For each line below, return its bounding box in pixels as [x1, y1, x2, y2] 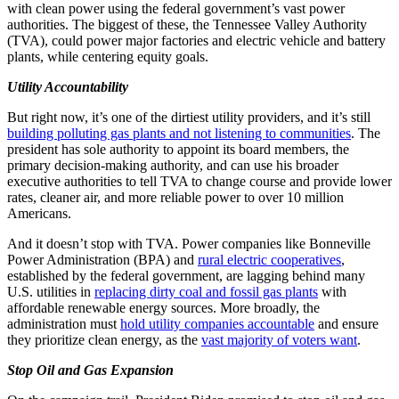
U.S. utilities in [7, 284, 94, 300]
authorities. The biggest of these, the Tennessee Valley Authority [7, 17, 367, 33]
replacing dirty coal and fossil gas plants [94, 284, 318, 300]
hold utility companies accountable [120, 316, 314, 332]
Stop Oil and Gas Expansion [7, 362, 174, 379]
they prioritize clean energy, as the [7, 332, 201, 348]
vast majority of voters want [201, 332, 357, 348]
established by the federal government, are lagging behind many [7, 268, 365, 284]
